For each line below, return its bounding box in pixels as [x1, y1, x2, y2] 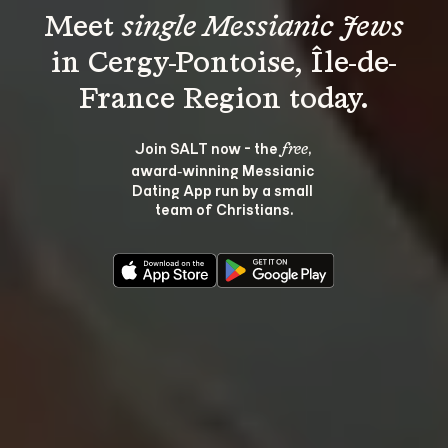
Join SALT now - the [134, 138, 281, 157]
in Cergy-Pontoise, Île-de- [50, 49, 398, 79]
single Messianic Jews [122, 13, 404, 43]
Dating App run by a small [132, 180, 316, 199]
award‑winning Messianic [131, 160, 317, 179]
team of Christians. [155, 199, 293, 218]
